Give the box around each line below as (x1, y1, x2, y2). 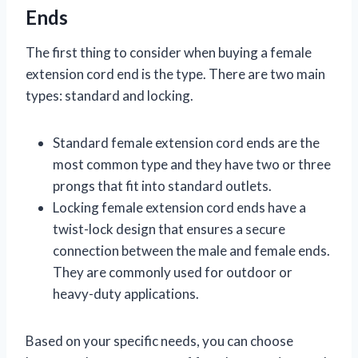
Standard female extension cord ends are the (53, 134, 320, 152)
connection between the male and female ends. (53, 242, 330, 260)
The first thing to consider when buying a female (26, 44, 312, 62)
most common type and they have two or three (53, 156, 331, 173)
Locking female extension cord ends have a (53, 199, 306, 217)
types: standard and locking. (26, 87, 193, 105)
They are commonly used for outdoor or (53, 264, 292, 281)
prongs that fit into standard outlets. (53, 177, 272, 195)
